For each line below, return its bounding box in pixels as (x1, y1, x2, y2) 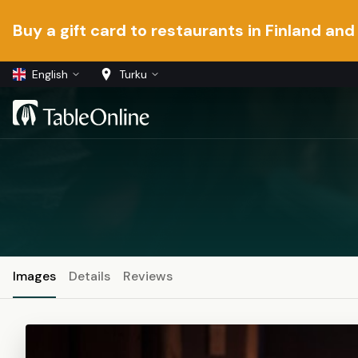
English (32, 67, 68, 82)
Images (13, 268, 56, 284)
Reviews (123, 268, 173, 284)
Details (69, 268, 110, 284)
